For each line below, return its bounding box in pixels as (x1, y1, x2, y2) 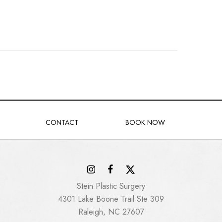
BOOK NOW (125, 117, 166, 127)
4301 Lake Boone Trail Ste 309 (58, 193, 164, 205)
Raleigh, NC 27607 (78, 206, 144, 218)
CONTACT (45, 117, 78, 127)
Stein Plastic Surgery (77, 180, 145, 192)
